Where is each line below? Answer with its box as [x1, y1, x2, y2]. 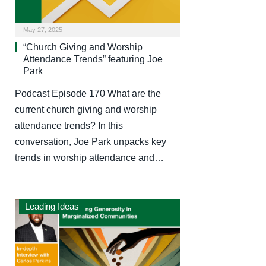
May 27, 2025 [23, 26, 62, 33]
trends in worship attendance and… [15, 152, 164, 163]
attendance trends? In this [15, 120, 123, 131]
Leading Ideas [25, 201, 79, 211]
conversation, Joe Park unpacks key [15, 136, 166, 147]
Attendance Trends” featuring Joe [23, 53, 163, 64]
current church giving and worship [15, 104, 157, 115]
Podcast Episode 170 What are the [15, 88, 161, 99]
